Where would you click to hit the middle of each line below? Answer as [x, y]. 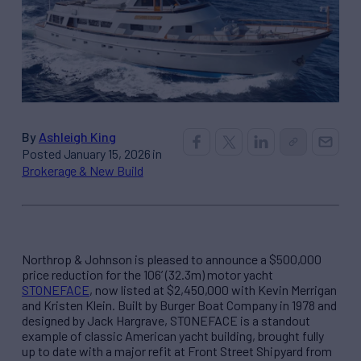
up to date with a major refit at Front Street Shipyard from [177, 351]
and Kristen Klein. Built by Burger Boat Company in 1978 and [179, 305]
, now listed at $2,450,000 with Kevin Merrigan [213, 289]
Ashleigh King [77, 136]
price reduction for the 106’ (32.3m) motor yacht [147, 274]
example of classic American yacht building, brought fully [173, 335]
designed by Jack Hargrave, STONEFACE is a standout [166, 320]
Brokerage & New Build [83, 170]
